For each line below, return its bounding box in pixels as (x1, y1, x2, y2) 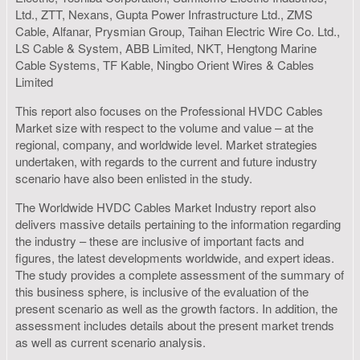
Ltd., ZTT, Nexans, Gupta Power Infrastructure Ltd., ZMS (15, 5, 313, 22)
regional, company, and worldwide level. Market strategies (15, 135, 317, 153)
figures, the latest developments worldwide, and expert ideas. (15, 248, 334, 266)
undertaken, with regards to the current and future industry (15, 152, 317, 170)
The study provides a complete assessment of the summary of (15, 265, 344, 283)
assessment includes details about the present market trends (15, 316, 334, 333)
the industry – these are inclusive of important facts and (15, 231, 304, 249)
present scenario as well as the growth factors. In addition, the (15, 299, 337, 317)
